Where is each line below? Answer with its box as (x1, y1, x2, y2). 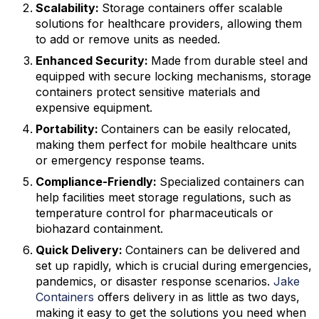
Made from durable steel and (151, 53, 308, 68)
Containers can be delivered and (125, 243, 300, 257)
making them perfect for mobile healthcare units (36, 137, 297, 152)
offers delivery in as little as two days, (94, 290, 300, 304)
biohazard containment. (36, 221, 163, 236)
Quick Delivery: (36, 243, 125, 257)
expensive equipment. (36, 100, 152, 115)
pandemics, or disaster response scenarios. (36, 274, 273, 288)
